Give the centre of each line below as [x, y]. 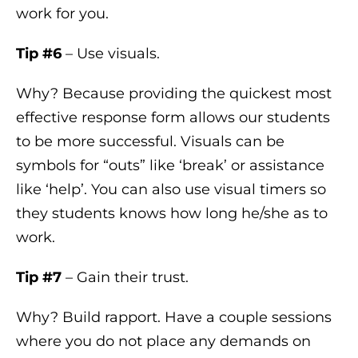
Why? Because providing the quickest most [174, 93]
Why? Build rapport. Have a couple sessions [174, 317]
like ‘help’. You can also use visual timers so [171, 189]
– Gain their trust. [125, 277]
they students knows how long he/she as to [172, 213]
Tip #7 [39, 277]
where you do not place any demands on [163, 341]
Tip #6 [39, 53]
